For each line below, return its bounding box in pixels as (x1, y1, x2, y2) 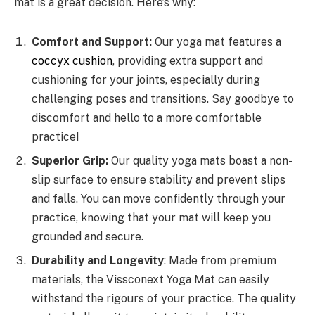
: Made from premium (164, 253, 276, 267)
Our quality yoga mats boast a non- (108, 153, 292, 167)
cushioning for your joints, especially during (32, 72, 260, 86)
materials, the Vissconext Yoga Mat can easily (32, 272, 269, 286)
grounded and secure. (32, 229, 143, 243)
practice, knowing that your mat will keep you (32, 210, 271, 224)
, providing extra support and (112, 53, 263, 67)
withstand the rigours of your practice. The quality (32, 291, 296, 305)
